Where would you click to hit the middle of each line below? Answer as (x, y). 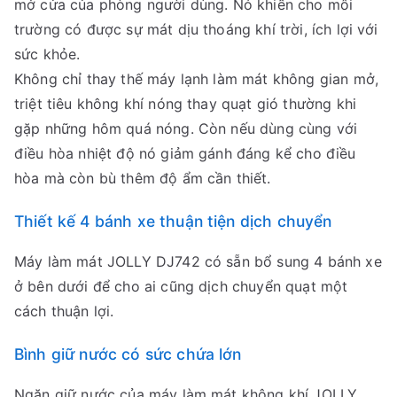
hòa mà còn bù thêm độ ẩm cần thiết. (143, 179)
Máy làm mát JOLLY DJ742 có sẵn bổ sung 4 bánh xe (198, 262)
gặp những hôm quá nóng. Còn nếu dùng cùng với (186, 129)
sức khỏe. (47, 54)
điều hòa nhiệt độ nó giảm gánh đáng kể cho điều (185, 154)
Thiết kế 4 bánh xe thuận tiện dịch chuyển (173, 222)
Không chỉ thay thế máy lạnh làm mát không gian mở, (197, 79)
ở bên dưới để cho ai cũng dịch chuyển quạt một (181, 287)
